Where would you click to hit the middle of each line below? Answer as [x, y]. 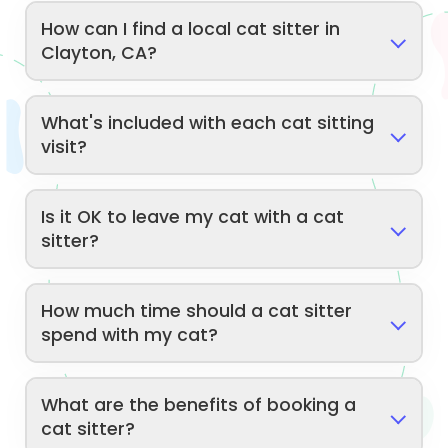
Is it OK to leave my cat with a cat [193, 216]
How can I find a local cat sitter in [191, 28]
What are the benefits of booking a [199, 404]
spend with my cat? [130, 334]
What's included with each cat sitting [208, 122]
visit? [64, 146]
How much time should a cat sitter [197, 310]
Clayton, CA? [99, 52]
